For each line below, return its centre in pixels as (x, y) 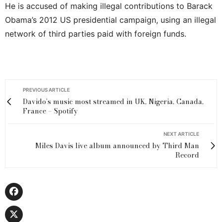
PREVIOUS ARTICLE (46, 90)
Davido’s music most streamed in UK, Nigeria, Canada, (113, 102)
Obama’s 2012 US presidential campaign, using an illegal (111, 20)
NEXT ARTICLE (181, 134)
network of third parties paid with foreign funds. (96, 34)
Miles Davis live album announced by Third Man (117, 146)
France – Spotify (50, 111)
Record (187, 155)
